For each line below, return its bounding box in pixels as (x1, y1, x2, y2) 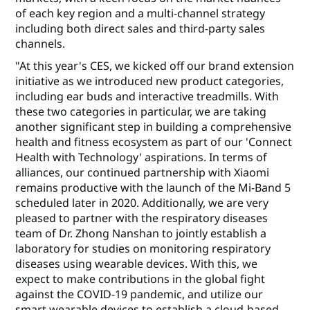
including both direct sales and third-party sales (15, 21, 266, 37)
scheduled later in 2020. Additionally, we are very (15, 195, 269, 211)
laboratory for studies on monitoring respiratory (15, 241, 271, 257)
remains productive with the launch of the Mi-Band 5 (15, 180, 291, 196)
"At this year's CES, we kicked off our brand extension (15, 58, 295, 74)
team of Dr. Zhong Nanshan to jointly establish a (15, 226, 267, 241)
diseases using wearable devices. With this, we (15, 256, 258, 272)
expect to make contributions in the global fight (15, 271, 266, 287)
